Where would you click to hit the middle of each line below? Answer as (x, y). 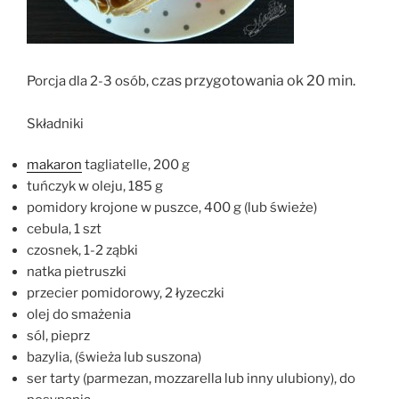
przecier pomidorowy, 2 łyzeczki (126, 293)
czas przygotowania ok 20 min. (255, 81)
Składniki (55, 123)
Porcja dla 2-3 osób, (89, 81)
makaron (54, 165)
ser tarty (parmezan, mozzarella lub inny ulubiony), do (191, 379)
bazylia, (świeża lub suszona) (114, 358)
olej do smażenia (79, 315)
